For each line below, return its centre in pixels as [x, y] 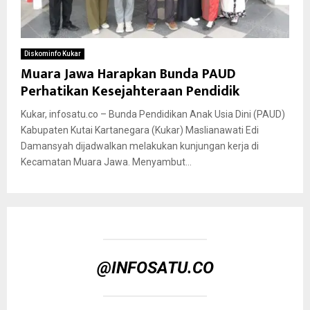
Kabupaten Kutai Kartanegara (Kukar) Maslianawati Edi [140, 130]
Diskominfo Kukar [53, 54]
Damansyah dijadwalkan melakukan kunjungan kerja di [140, 146]
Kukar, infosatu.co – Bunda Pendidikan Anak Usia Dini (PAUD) [153, 115]
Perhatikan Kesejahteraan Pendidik [130, 92]
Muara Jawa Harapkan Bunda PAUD [128, 74]
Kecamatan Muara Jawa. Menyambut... [106, 162]
